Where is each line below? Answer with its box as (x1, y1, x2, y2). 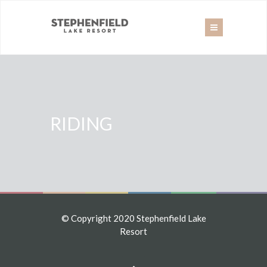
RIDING (50, 113, 113, 134)
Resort (120, 226, 147, 237)
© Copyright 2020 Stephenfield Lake (61, 213, 206, 223)
